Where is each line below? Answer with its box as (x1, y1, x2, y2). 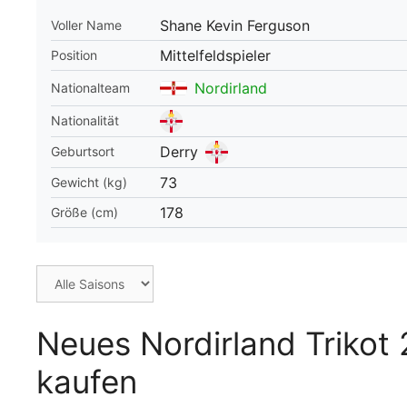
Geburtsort (51, 144, 114, 159)
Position (51, 46, 97, 63)
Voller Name (51, 16, 122, 33)
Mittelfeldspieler (160, 45, 271, 65)
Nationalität (51, 113, 119, 128)
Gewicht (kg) (51, 174, 127, 190)
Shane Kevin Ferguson (160, 15, 310, 35)
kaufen (36, 362, 137, 401)
